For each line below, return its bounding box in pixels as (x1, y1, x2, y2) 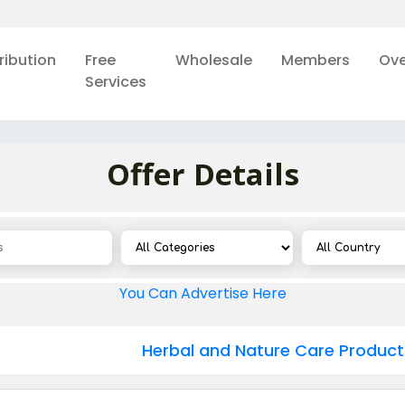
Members (280, 50, 350, 71)
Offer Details (106, 154, 299, 194)
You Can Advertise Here (118, 283, 287, 304)
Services (84, 71, 146, 92)
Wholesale (174, 50, 252, 71)
